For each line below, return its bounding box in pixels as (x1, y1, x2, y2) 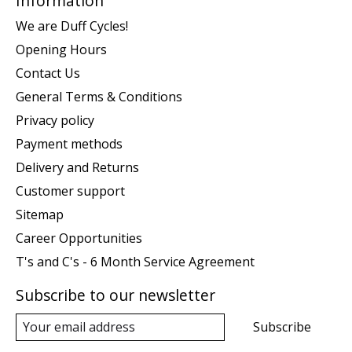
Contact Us (16, 64, 80, 82)
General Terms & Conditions (16, 87, 182, 105)
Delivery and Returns (16, 158, 139, 176)
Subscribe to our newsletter (16, 284, 215, 306)
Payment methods (16, 134, 123, 152)
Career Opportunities (16, 229, 142, 247)
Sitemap (16, 205, 64, 223)
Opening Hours (16, 40, 107, 58)
